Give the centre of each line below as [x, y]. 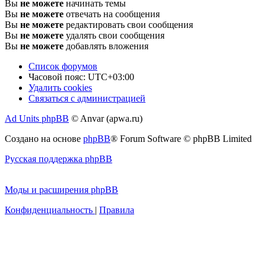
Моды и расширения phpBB [61, 189]
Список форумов [63, 66]
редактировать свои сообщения [128, 24]
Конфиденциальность [49, 210]
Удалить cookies [60, 87]
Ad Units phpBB [37, 118]
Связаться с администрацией [87, 98]
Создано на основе [44, 138]
